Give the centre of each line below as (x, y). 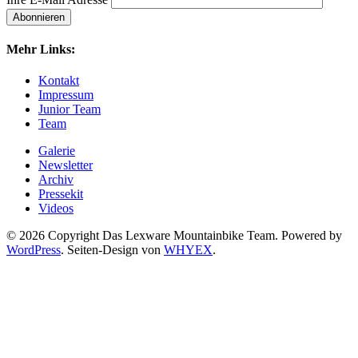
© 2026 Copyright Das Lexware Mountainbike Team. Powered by (174, 236)
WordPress (34, 250)
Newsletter (66, 165)
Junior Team (70, 109)
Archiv (56, 180)
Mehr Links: (41, 50)
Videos (56, 209)
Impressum (66, 95)
